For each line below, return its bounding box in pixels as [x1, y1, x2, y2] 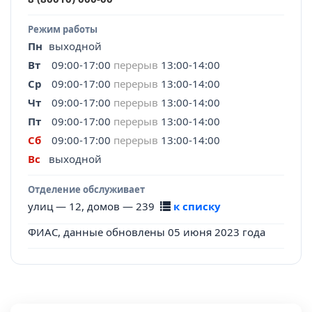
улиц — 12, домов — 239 [28, 199, 160, 214]
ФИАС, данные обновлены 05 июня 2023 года [28, 225, 265, 240]
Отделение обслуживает [28, 183, 145, 196]
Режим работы [28, 23, 97, 36]
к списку [173, 199, 221, 214]
